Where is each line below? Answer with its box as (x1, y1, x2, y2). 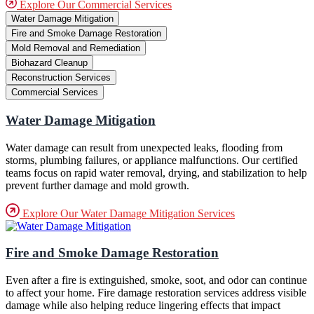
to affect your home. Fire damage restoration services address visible (6, 287, 306, 299)
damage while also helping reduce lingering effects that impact (6, 299, 280, 312)
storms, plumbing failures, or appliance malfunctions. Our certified (6, 153, 298, 166)
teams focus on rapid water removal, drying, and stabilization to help (6, 166, 307, 179)
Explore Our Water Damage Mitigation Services (20, 207, 235, 219)
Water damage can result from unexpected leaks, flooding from (6, 141, 282, 153)
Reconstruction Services (11, 72, 111, 83)
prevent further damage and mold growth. (6, 179, 189, 191)
